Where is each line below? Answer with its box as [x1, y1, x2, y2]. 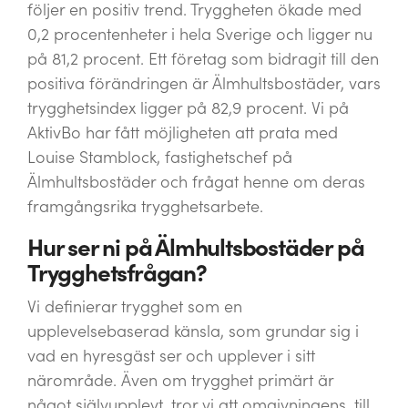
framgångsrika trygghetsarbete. [27, 196, 263, 217]
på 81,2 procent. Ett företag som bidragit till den [27, 48, 379, 69]
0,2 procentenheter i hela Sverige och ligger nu [27, 24, 372, 45]
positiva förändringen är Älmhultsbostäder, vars [27, 73, 381, 94]
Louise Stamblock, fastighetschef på [27, 147, 292, 168]
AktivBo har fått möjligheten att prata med [27, 122, 338, 143]
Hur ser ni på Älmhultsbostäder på [27, 232, 364, 262]
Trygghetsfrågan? [27, 258, 207, 288]
